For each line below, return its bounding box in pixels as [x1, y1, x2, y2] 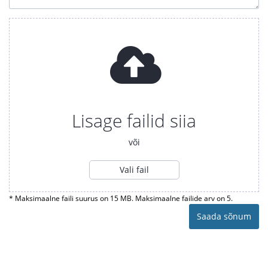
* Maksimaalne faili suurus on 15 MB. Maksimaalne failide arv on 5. [9, 193, 233, 203]
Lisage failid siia [72, 108, 196, 133]
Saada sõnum [197, 211, 251, 222]
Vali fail [119, 164, 149, 175]
